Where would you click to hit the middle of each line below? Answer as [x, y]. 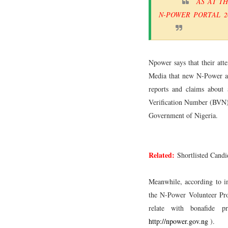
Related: [163, 155]
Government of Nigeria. [183, 115]
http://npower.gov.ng [178, 221]
